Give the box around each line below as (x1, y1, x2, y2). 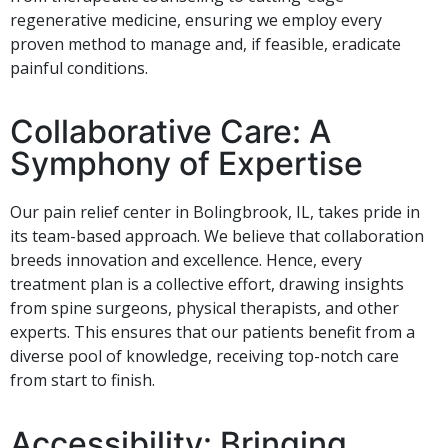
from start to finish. (10, 368, 155, 391)
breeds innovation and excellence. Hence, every (10, 248, 362, 271)
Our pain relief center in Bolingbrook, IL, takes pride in (10, 200, 420, 223)
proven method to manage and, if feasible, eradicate (10, 32, 401, 55)
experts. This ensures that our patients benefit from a (10, 320, 415, 343)
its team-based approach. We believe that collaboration (10, 224, 424, 247)
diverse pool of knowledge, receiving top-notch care (10, 344, 399, 367)
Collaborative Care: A (10, 111, 331, 151)
